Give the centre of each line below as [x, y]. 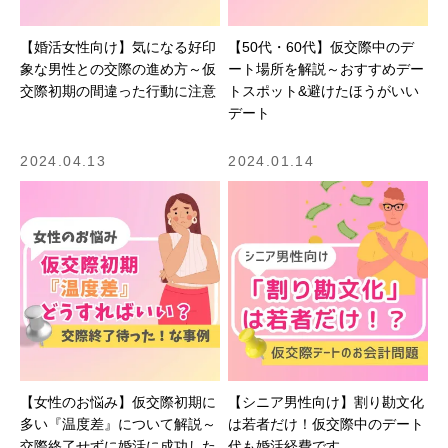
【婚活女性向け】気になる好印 [118, 46]
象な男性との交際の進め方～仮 [118, 68]
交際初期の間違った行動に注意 [118, 90]
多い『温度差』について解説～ [118, 423]
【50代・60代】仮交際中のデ [321, 46]
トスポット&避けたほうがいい [324, 90]
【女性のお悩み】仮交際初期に [118, 401]
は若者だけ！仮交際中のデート [326, 423]
